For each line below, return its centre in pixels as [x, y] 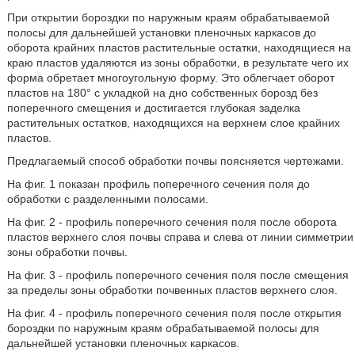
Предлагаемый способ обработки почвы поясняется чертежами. [175, 161]
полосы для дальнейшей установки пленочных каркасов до [161, 32]
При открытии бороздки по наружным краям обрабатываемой [168, 17]
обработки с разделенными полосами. [107, 199]
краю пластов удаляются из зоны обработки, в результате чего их [177, 63]
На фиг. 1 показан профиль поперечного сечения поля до [158, 184]
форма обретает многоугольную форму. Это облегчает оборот [170, 78]
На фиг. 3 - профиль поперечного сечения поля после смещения [177, 275]
